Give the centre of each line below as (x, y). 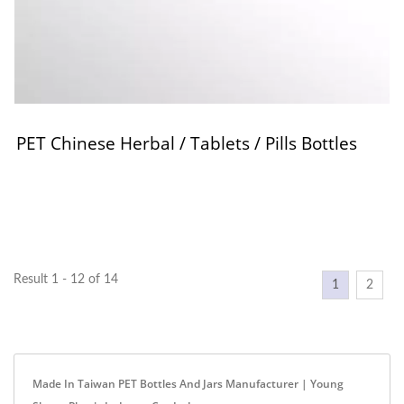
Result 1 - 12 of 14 (66, 279)
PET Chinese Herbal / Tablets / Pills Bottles (187, 143)
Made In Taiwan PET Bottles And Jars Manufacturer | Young (188, 383)
